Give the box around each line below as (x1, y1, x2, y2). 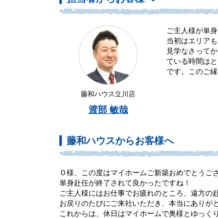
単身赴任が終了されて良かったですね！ (59, 179, 191, 187)
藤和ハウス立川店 (81, 90, 135, 98)
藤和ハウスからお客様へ (67, 135, 174, 146)
